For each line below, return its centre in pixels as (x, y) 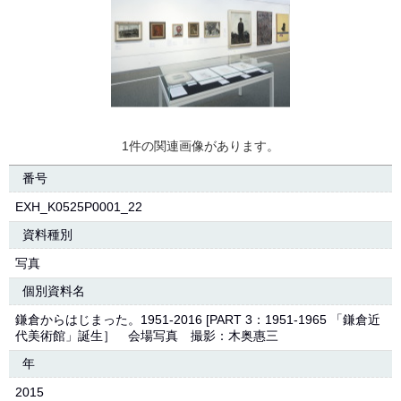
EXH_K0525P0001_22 (79, 207)
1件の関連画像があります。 (200, 146)
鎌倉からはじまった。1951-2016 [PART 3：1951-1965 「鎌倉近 (198, 320)
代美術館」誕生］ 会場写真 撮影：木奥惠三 (147, 336)
